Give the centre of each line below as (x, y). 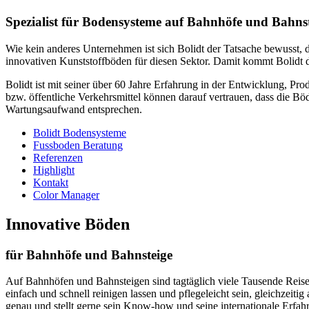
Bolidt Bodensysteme (80, 132)
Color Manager (66, 195)
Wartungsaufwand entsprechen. (74, 109)
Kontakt (51, 182)
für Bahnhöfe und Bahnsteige (89, 255)
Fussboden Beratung (78, 145)
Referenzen (58, 157)
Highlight (54, 170)
